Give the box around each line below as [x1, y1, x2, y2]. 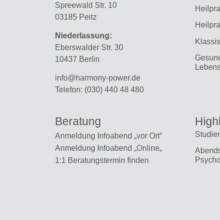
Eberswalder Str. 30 [55, 43, 123, 52]
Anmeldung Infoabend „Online [55, 143, 160, 152]
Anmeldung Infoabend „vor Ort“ [55, 131, 162, 140]
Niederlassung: [55, 31, 112, 40]
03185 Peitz [55, 12, 97, 21]
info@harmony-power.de [55, 74, 140, 82]
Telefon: [55, 85, 84, 94]
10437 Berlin [55, 55, 100, 63]
